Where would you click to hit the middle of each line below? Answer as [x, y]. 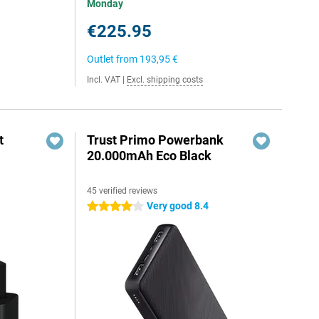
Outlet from [114, 59]
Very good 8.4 [178, 206]
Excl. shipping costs [165, 80]
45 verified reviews [122, 191]
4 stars [103, 206]
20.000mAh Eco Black [150, 156]
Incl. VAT [104, 80]
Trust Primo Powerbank [156, 140]
